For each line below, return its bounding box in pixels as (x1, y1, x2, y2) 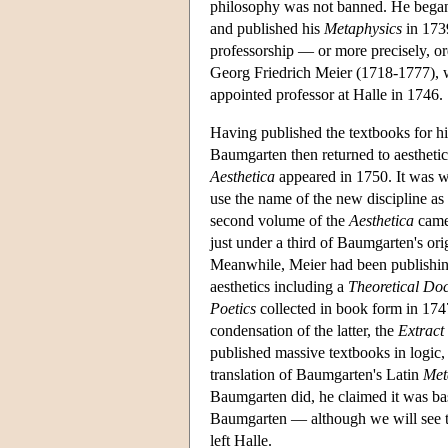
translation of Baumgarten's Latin (210, 365, 423, 383)
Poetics (210, 299, 256, 317)
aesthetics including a (210, 277, 348, 295)
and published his (210, 19, 324, 37)
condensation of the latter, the (210, 321, 398, 339)
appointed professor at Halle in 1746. (210, 85, 443, 103)
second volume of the (210, 211, 349, 229)
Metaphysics (324, 19, 402, 37)
